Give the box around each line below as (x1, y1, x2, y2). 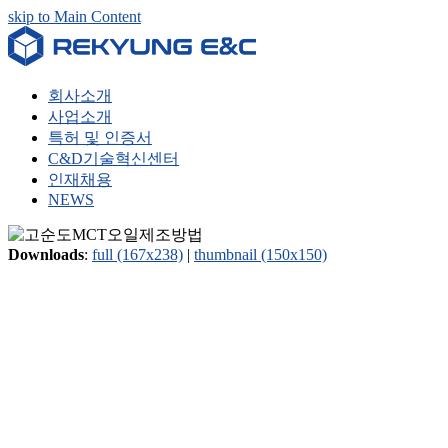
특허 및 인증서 (48, 129, 152, 146)
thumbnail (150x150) (194, 246, 327, 263)
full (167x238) (92, 246, 183, 263)
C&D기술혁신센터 (48, 150, 179, 167)
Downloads (8, 246, 84, 263)
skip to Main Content (8, 8, 141, 25)
